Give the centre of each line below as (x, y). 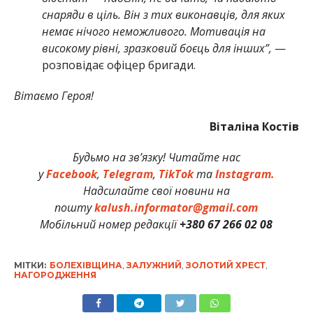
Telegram (128, 174)
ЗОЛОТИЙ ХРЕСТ (225, 265)
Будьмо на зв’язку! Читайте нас (156, 157)
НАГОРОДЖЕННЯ (55, 275)
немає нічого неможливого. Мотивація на (153, 31)
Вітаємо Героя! (53, 95)
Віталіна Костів (255, 126)
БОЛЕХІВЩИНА (86, 265)
